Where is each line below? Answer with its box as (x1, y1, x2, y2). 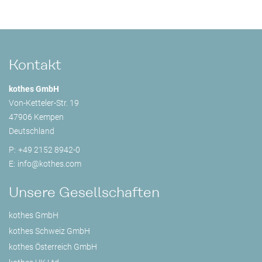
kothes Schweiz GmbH (9, 226, 90, 236)
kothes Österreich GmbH (9, 242, 97, 252)
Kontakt (9, 57, 61, 73)
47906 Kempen (9, 112, 64, 122)
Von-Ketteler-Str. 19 (9, 98, 79, 108)
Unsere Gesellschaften (9, 184, 160, 201)
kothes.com (39, 159, 81, 169)
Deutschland (9, 126, 54, 136)
